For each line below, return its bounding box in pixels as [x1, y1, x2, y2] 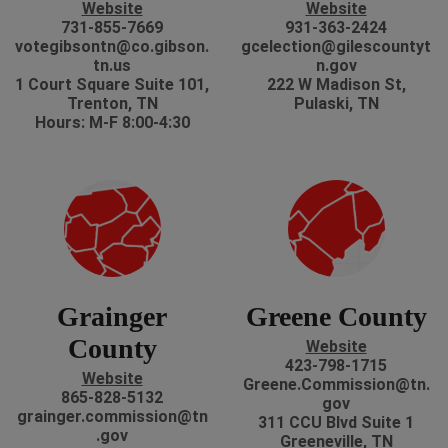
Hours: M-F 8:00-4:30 [34, 113, 190, 133]
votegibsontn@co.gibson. [15, 37, 209, 57]
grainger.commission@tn [16, 407, 208, 427]
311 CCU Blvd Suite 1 [258, 413, 414, 433]
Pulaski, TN [293, 94, 379, 114]
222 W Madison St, [266, 75, 406, 95]
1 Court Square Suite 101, [15, 75, 209, 95]
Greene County [245, 301, 427, 333]
